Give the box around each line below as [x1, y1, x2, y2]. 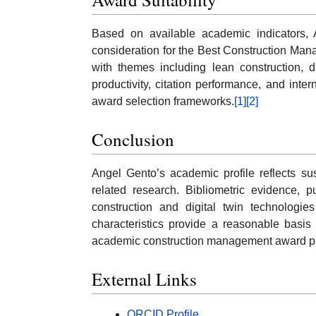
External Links [92, 267, 197, 291]
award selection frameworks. [92, 95, 234, 108]
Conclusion [92, 127, 174, 151]
